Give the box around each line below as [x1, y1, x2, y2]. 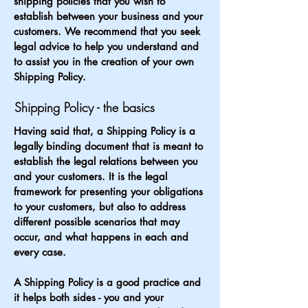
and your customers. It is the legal [14, 170, 167, 184]
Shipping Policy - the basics [14, 99, 155, 116]
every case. [14, 245, 69, 259]
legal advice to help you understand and [14, 40, 199, 54]
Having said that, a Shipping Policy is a [14, 124, 195, 138]
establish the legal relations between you [14, 155, 198, 168]
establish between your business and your [14, 10, 203, 23]
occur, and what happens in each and [14, 230, 188, 244]
